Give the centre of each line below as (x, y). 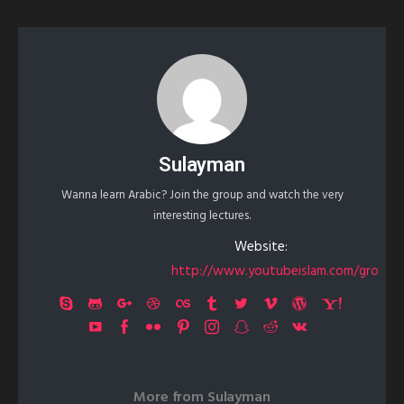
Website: (261, 248)
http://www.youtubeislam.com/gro (275, 272)
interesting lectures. (202, 216)
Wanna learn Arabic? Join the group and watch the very (202, 196)
